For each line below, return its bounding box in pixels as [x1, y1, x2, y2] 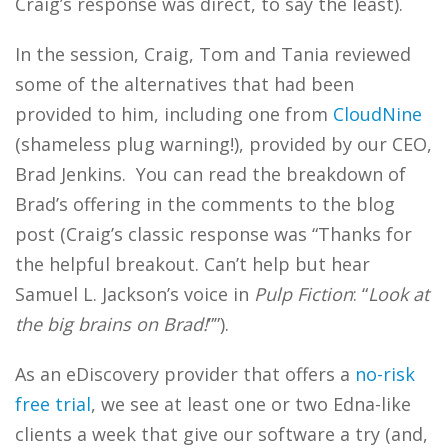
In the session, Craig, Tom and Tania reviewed [15, 42, 411, 66]
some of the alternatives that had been [15, 72, 354, 96]
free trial [15, 392, 91, 416]
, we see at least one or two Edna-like [91, 392, 411, 416]
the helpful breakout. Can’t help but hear [15, 252, 370, 276]
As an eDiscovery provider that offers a [15, 362, 355, 386]
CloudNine [333, 102, 422, 126]
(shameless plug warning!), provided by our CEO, [15, 132, 432, 156]
